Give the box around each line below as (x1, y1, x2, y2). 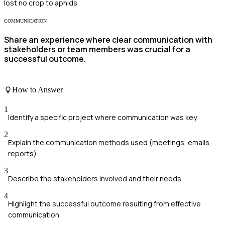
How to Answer (12, 85, 63, 94)
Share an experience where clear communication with (4, 34, 212, 46)
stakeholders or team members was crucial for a (4, 44, 190, 55)
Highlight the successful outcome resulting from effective (8, 199, 201, 209)
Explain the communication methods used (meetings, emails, (8, 138, 211, 148)
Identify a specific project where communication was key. (8, 113, 198, 123)
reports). (8, 149, 38, 159)
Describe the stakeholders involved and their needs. (8, 174, 183, 184)
